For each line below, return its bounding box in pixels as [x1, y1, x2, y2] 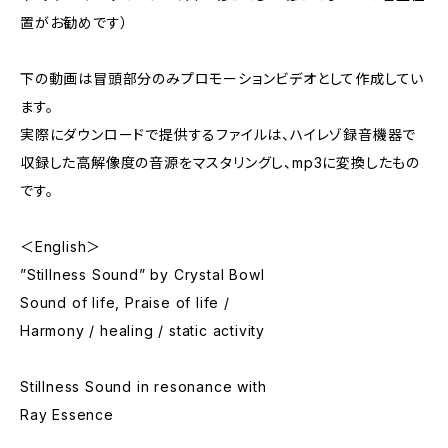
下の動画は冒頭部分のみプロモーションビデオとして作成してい [20, 70, 425, 87]
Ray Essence [20, 406, 114, 423]
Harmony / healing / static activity [20, 322, 265, 339]
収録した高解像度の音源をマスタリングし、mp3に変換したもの [20, 154, 420, 171]
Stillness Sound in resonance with [20, 378, 267, 395]
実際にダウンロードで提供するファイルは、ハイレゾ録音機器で [20, 126, 417, 143]
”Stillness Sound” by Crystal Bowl [20, 266, 265, 283]
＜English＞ [20, 238, 102, 255]
